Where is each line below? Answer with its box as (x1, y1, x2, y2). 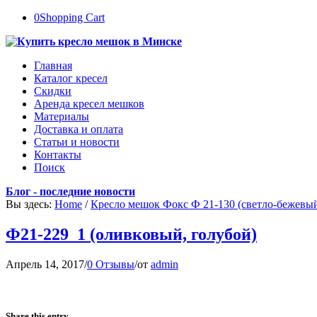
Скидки (34, 85, 71, 97)
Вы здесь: (6, 198, 52, 210)
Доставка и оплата (34, 123, 123, 135)
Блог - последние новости (6, 185, 135, 197)
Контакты (34, 149, 81, 161)
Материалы (34, 110, 89, 122)
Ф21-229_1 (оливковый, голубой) (6, 224, 257, 243)
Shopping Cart (40, 11, 105, 23)
